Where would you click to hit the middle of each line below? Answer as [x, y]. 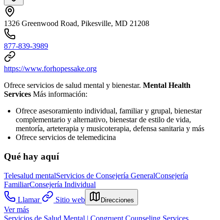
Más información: [59, 94]
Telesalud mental [30, 175]
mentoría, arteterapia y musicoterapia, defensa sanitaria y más [110, 129]
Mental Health [167, 85]
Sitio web [70, 199]
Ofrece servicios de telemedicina [66, 137]
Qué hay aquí [31, 156]
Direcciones [117, 200]
